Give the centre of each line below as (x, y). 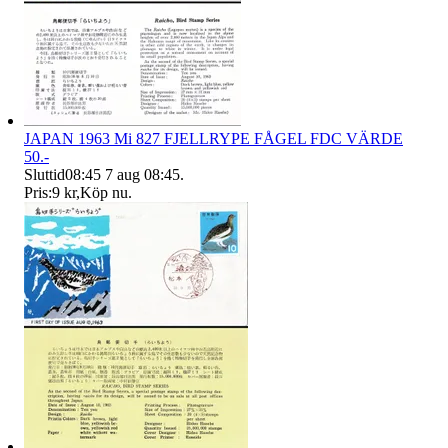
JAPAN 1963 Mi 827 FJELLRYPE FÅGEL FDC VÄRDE (213, 139)
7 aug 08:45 (142, 175)
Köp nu (104, 193)
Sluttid (44, 175)
